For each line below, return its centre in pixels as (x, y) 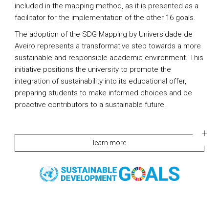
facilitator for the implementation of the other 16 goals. (105, 18)
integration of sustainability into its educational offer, (100, 81)
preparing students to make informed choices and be (103, 93)
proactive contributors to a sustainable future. (90, 105)
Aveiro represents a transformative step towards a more (108, 46)
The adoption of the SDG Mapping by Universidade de (104, 34)
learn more (109, 143)
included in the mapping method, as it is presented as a (107, 6)
